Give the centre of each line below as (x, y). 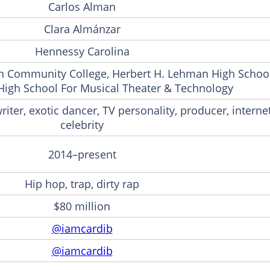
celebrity (82, 124)
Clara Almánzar (82, 29)
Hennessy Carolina (82, 51)
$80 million (82, 206)
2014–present (82, 154)
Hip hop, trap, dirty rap (82, 184)
